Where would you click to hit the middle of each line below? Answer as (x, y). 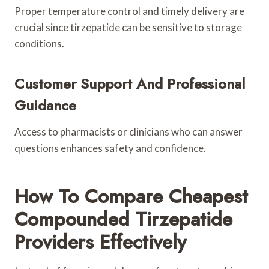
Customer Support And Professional (130, 83)
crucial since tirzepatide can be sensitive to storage (128, 27)
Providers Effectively (100, 242)
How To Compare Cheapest (131, 196)
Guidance (45, 105)
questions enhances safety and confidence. (110, 148)
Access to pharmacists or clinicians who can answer (128, 131)
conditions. (39, 43)
